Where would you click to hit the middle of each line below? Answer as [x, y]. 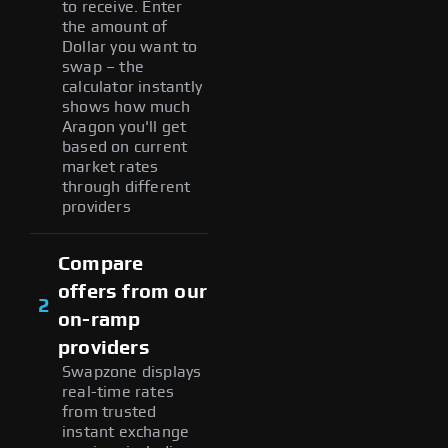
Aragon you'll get [124, 126]
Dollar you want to [130, 46]
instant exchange [126, 431]
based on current [125, 146]
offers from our [132, 291]
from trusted [109, 411]
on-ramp [99, 319]
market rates [110, 166]
